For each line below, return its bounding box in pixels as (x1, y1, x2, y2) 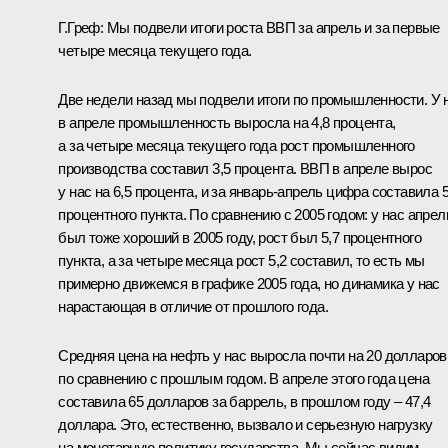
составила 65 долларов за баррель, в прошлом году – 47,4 (58, 393, 431, 411)
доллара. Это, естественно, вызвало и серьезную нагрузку (58, 416, 433, 434)
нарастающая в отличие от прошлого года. (58, 298, 328, 316)
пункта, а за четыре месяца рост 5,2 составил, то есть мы (58, 252, 425, 270)
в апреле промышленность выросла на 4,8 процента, (58, 114, 396, 132)
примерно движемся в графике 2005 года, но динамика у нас (58, 275, 440, 293)
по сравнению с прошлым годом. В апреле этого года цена (58, 370, 429, 388)
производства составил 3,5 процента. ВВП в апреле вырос (58, 160, 432, 178)
